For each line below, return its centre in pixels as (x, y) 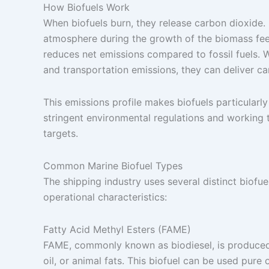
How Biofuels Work (86, 7)
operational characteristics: (105, 197)
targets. (61, 133)
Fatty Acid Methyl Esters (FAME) (117, 229)
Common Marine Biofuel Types (113, 166)
